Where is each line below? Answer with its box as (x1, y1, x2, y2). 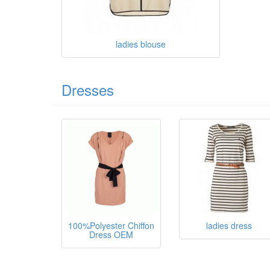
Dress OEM (89, 228, 133, 240)
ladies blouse (115, 37, 166, 50)
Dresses (61, 78, 114, 100)
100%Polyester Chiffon (68, 219, 154, 231)
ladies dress (206, 219, 252, 231)
